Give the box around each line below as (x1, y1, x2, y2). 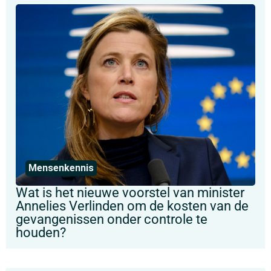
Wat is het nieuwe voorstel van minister (16, 184, 244, 200)
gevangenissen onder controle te (16, 211, 207, 227)
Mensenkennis (28, 162, 94, 174)
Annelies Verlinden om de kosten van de (16, 198, 249, 214)
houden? (16, 224, 66, 240)
